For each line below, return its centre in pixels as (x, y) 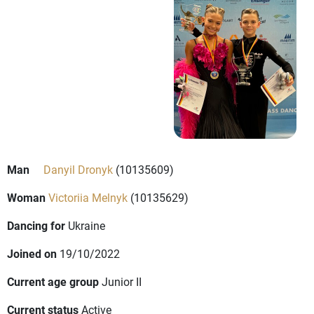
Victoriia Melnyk (88, 198)
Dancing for (36, 226)
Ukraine (87, 226)
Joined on (32, 254)
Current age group (53, 282)
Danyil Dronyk (78, 170)
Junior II (122, 282)
